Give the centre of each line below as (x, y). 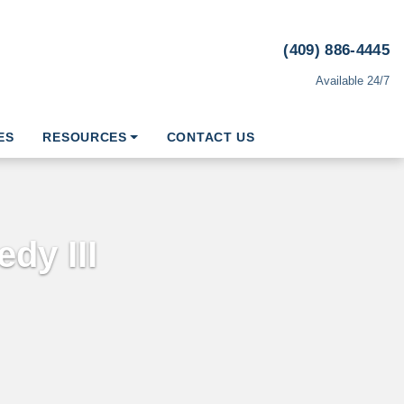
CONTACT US (211, 137)
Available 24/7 (353, 81)
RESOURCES (85, 137)
